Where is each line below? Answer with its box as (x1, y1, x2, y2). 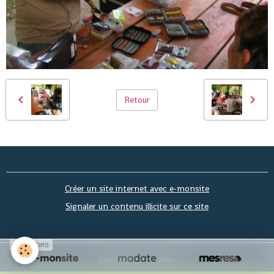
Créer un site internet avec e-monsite (65, 183, 209, 194)
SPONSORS (13, 242, 49, 248)
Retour (124, 94, 150, 105)
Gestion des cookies (98, 253, 176, 264)
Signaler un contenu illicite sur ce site (65, 201, 209, 212)
